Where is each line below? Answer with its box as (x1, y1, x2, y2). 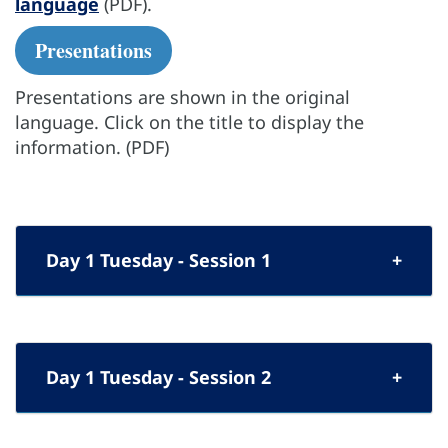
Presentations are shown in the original (15, 85, 350, 110)
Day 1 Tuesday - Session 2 (46, 365, 271, 390)
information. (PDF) (15, 135, 169, 160)
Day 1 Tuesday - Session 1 (46, 248, 271, 273)
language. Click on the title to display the (15, 110, 364, 135)
